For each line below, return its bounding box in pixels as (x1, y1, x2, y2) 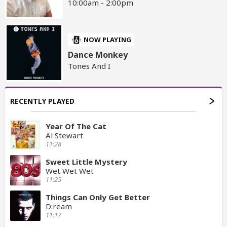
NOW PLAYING (84, 35, 132, 45)
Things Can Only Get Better (46, 192, 150, 203)
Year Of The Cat (46, 121, 106, 132)
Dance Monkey (68, 49, 128, 61)
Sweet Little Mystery (46, 157, 127, 167)
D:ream (46, 201, 72, 212)
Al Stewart (46, 130, 83, 141)
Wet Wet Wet (46, 166, 94, 176)
